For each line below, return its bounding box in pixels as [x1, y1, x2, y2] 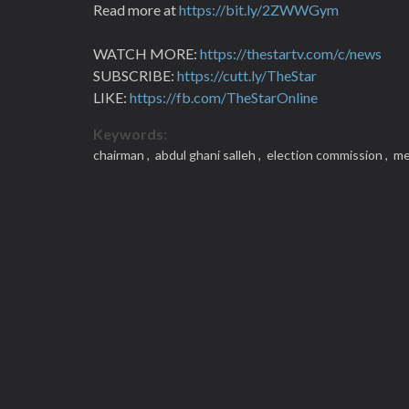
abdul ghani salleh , [152, 147, 264, 163]
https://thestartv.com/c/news [200, 45, 382, 62]
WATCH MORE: [93, 45, 200, 62]
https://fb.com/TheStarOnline [130, 89, 318, 106]
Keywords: [93, 125, 167, 142]
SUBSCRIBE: [93, 67, 177, 84]
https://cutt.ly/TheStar [177, 67, 317, 84]
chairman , [93, 147, 152, 163]
